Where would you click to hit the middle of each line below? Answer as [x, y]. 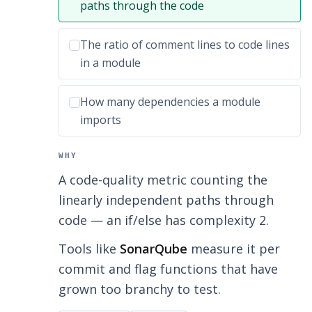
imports [101, 120]
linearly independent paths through [166, 200]
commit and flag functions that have [168, 269]
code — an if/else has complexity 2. [164, 220]
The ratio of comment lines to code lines [185, 45]
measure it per [234, 249]
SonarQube [154, 249]
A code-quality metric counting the [163, 180]
